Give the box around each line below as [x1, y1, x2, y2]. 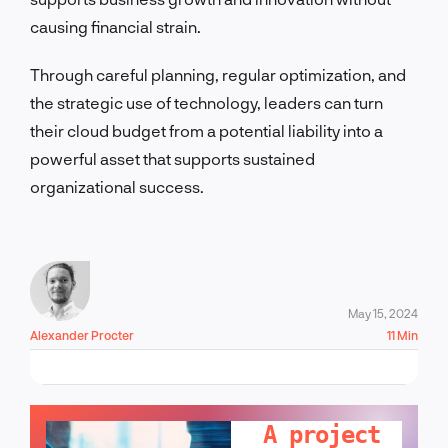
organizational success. [30, 176, 204, 196]
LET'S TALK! [271, 390, 340, 402]
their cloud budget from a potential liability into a [30, 120, 383, 140]
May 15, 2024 [348, 305, 418, 320]
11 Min [387, 327, 418, 342]
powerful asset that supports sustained [30, 148, 315, 168]
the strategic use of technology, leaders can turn [30, 92, 383, 112]
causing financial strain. [30, 16, 201, 36]
